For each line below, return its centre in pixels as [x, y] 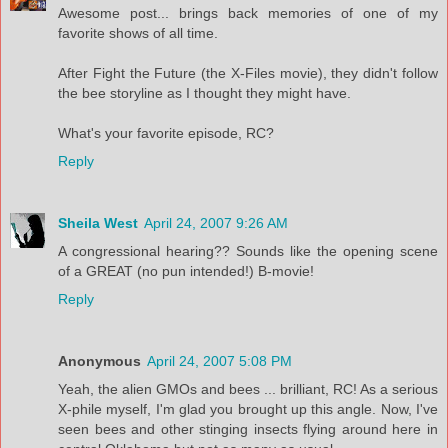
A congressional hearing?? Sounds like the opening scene [248, 250]
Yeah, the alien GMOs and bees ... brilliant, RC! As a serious [248, 388]
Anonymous [99, 360]
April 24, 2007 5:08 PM [219, 360]
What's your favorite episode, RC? [166, 132]
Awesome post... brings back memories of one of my [248, 12]
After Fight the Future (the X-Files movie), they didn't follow [248, 72]
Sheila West [98, 222]
